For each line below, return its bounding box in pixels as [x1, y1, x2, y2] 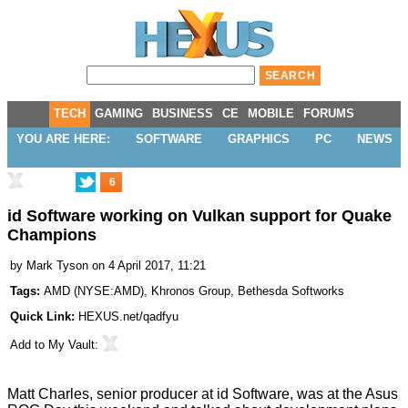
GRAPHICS [227, 132, 290, 146]
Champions [7, 226, 97, 245]
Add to [10, 338, 48, 352]
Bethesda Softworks [238, 284, 344, 299]
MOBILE [248, 107, 294, 120]
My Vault [48, 338, 95, 352]
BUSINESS [152, 107, 213, 120]
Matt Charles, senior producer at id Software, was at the [7, 386, 365, 403]
